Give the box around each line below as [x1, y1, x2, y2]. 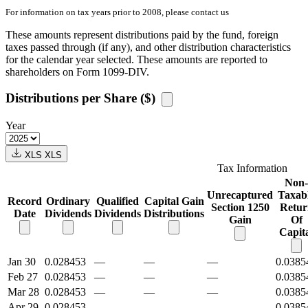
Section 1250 [210, 201, 269, 214]
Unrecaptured [207, 189, 273, 201]
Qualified [96, 195, 139, 208]
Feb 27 [8, 271, 38, 283]
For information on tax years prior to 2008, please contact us [5, 6, 229, 17]
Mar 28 [8, 286, 39, 298]
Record [8, 195, 42, 208]
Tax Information [217, 162, 287, 175]
